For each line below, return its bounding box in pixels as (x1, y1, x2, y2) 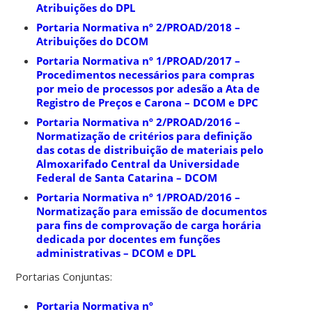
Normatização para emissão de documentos (36, 203, 267, 218)
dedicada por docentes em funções (36, 231, 221, 246)
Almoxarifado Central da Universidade (36, 156, 240, 171)
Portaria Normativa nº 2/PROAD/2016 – (36, 114, 241, 129)
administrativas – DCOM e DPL (36, 245, 196, 260)
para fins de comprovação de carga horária (36, 217, 262, 232)
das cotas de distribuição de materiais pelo (36, 142, 264, 157)
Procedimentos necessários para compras (36, 67, 255, 81)
